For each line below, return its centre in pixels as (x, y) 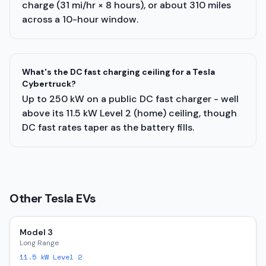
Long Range (39, 243)
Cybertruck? (49, 84)
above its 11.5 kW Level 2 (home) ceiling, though (129, 113)
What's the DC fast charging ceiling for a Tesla (118, 72)
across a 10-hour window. (80, 19)
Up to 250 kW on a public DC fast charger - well (130, 99)
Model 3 (36, 232)
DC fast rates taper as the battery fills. (108, 127)
